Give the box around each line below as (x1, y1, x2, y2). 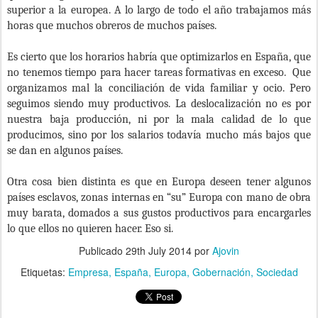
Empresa (67, 264, 109, 279)
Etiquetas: (20, 264, 68, 279)
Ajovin (212, 243, 239, 258)
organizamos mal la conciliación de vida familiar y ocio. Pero (7, 81, 311, 94)
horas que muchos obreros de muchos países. (7, 18, 216, 32)
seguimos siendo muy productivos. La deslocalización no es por (7, 97, 311, 110)
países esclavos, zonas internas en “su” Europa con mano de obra (7, 190, 311, 204)
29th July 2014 (126, 243, 192, 258)
